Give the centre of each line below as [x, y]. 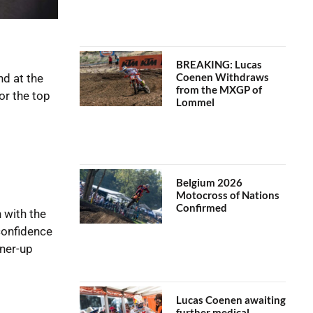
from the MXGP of [219, 90]
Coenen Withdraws [222, 77]
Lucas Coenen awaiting [231, 299]
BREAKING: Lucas [219, 65]
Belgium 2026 [209, 182]
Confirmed [201, 207]
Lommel [195, 102]
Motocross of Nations [227, 195]
